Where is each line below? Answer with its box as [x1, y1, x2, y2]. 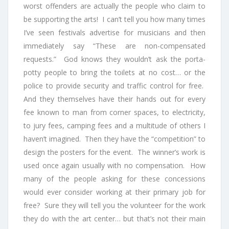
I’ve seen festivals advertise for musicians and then [24, 28, 205, 38]
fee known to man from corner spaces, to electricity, [24, 107, 205, 118]
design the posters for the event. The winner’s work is [24, 147, 205, 157]
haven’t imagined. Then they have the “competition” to [24, 134, 205, 144]
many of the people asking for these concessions [24, 174, 205, 184]
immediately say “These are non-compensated [24, 41, 205, 51]
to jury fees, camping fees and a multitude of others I [24, 121, 205, 131]
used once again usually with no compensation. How [24, 161, 205, 171]
